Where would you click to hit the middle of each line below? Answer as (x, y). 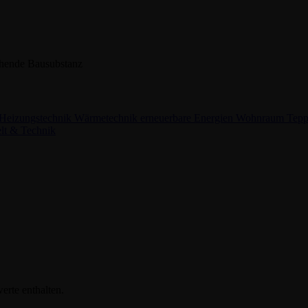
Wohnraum (261, 118)
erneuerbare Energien (188, 118)
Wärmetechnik (107, 118)
